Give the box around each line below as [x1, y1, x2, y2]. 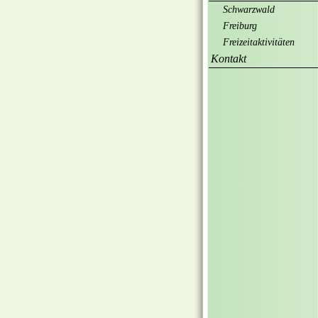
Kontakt [211, 53, 246, 65]
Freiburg [223, 21, 257, 31]
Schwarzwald [223, 4, 275, 15]
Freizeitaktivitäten [223, 37, 295, 48]
